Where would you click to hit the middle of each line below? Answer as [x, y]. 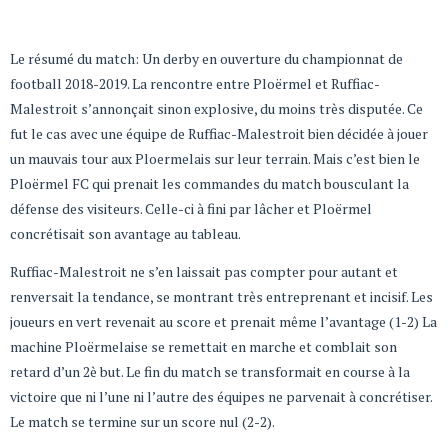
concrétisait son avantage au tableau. [125, 234]
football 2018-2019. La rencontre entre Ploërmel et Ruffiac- [195, 84]
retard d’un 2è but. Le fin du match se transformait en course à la [210, 371]
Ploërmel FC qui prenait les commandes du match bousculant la [209, 184]
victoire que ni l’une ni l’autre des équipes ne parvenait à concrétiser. [221, 396]
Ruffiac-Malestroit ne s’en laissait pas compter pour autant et [204, 271]
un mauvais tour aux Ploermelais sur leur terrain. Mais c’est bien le [215, 159]
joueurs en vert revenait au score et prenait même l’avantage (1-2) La [223, 321]
